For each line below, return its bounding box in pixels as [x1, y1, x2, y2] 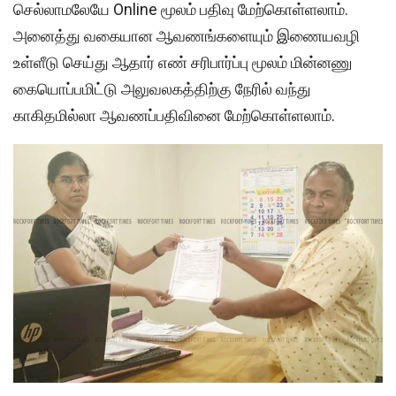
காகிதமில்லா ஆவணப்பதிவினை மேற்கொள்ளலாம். [13, 105, 335, 125]
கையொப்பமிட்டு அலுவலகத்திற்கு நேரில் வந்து [13, 79, 311, 98]
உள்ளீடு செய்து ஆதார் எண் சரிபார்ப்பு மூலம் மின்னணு [13, 52, 352, 72]
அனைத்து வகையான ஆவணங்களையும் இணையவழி [13, 26, 360, 45]
